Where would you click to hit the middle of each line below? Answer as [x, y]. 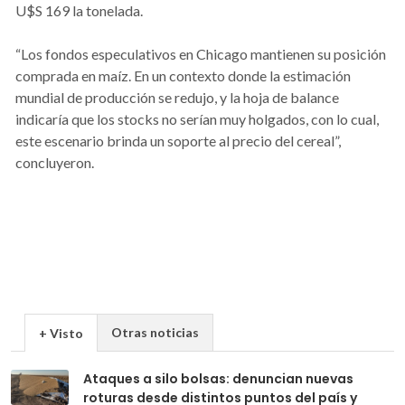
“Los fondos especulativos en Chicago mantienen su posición [201, 54]
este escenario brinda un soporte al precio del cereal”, [178, 141]
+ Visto [61, 334]
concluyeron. [55, 163]
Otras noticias [155, 333]
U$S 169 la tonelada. [79, 11]
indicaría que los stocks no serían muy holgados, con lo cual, [197, 119]
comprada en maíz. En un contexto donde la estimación [183, 76]
